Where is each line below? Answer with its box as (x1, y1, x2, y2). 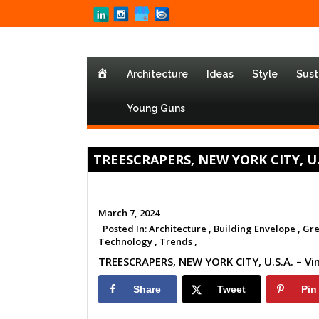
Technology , (98, 235, 157, 248)
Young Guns (127, 103, 185, 114)
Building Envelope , (214, 222, 300, 235)
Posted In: (98, 222, 149, 235)
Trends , (159, 235, 197, 248)
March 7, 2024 (98, 206, 159, 219)
